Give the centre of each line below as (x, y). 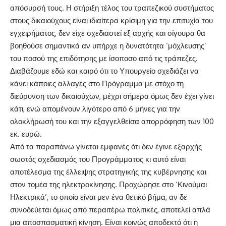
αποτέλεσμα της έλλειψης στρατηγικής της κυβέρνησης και (108, 172)
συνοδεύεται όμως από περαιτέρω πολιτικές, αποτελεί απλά (110, 209)
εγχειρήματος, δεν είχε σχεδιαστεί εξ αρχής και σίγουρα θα (108, 33)
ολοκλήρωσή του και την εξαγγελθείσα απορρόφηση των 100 (112, 121)
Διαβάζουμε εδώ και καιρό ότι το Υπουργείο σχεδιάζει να (104, 71)
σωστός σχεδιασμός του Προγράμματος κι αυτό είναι (98, 159)
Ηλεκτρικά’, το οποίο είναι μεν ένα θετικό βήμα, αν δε (99, 197)
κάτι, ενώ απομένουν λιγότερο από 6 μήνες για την (95, 108)
